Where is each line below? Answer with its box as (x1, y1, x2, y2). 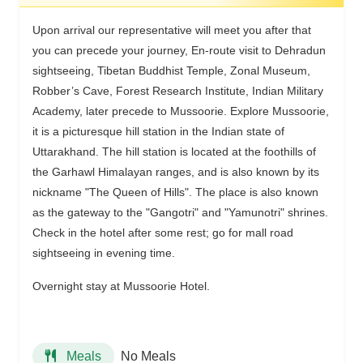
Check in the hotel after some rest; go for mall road (32, 226, 293, 239)
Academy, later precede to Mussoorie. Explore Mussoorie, (32, 105, 329, 117)
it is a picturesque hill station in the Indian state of (32, 125, 284, 138)
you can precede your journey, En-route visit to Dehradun (32, 44, 326, 57)
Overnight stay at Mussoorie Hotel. (32, 280, 210, 293)
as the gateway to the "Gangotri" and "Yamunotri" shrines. (32, 206, 328, 219)
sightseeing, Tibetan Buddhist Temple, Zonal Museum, (32, 64, 310, 77)
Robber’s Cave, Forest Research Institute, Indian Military (32, 84, 323, 97)
